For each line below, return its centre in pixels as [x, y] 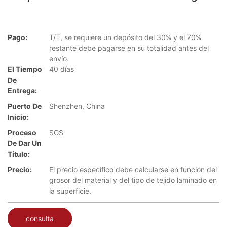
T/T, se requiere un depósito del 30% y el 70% [125, 37]
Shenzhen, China [77, 106]
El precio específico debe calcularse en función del [133, 170]
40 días [62, 69]
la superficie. [70, 191]
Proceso [22, 133]
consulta [40, 218]
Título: [19, 154]
